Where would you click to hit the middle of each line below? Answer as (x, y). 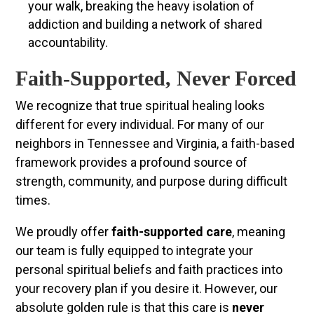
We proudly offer (64, 232)
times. (33, 200)
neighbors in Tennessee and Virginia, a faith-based (155, 144)
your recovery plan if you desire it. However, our (147, 289)
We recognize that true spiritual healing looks (141, 106)
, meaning (259, 232)
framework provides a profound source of (132, 163)
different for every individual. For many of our (140, 125)
